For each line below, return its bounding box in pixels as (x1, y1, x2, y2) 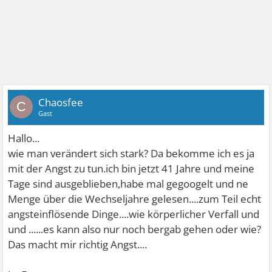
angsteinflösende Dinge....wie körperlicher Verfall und (8, 206, 260, 221)
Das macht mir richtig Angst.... (8, 237, 148, 251)
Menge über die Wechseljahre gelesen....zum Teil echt (8, 191, 262, 206)
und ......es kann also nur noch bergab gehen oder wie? (8, 222, 262, 236)
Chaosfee (38, 95, 84, 109)
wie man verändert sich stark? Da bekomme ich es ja (8, 146, 255, 160)
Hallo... (8, 131, 40, 145)
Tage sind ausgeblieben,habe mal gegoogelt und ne (8, 176, 249, 191)
